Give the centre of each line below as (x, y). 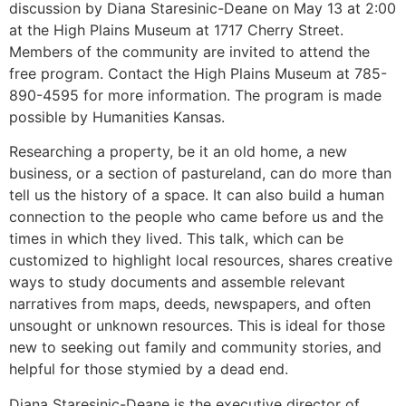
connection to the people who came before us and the (196, 217)
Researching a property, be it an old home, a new (178, 152)
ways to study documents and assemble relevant (177, 282)
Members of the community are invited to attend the (189, 51)
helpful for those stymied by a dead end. (149, 369)
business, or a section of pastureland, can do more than (200, 174)
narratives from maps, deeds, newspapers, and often (190, 304)
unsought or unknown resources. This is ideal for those (197, 326)
